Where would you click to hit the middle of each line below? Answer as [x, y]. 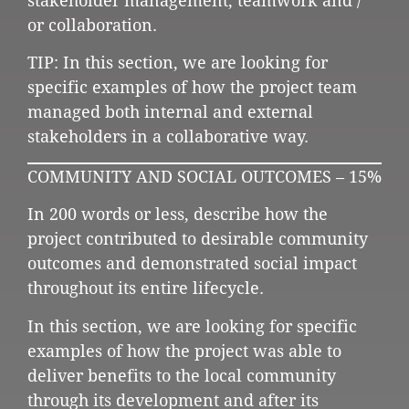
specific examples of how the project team [192, 88]
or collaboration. [94, 26]
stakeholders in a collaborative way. [168, 137]
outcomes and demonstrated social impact [192, 264]
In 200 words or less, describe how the [178, 215]
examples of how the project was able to [184, 351]
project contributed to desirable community [198, 239]
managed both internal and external [170, 112]
